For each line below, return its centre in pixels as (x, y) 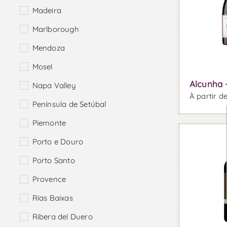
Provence (49, 179)
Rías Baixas (52, 198)
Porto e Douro (58, 142)
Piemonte (49, 123)
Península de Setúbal (69, 104)
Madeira (47, 11)
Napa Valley (54, 86)
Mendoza (48, 48)
